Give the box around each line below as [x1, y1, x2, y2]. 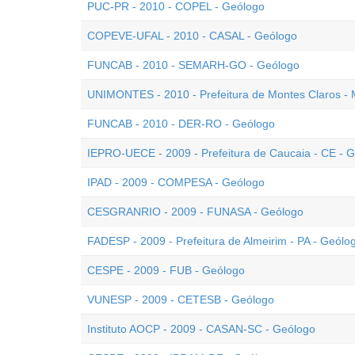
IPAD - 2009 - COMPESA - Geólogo [87, 176, 265, 189]
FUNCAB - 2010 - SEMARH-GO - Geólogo [87, 59, 300, 71]
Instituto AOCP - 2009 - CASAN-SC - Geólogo [87, 323, 315, 335]
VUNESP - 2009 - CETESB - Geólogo [87, 293, 274, 306]
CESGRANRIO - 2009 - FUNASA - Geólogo [87, 205, 303, 218]
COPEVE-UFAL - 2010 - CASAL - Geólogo [87, 29, 297, 42]
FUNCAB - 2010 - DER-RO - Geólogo [87, 117, 275, 130]
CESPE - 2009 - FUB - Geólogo [87, 264, 245, 277]
